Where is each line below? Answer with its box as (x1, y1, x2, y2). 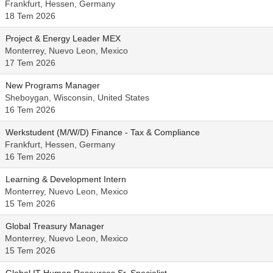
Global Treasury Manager (5, 221, 104, 231)
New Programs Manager (5, 80, 100, 90)
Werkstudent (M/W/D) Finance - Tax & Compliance (5, 127, 200, 137)
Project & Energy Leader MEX (5, 34, 121, 43)
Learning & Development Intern (5, 174, 126, 184)
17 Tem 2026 (5, 58, 55, 68)
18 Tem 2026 (5, 11, 55, 21)
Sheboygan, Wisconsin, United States (5, 93, 149, 102)
